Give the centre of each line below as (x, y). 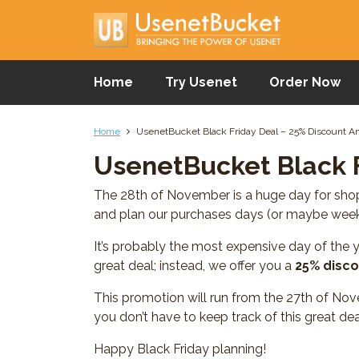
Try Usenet (201, 82)
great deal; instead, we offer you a (194, 265)
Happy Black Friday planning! (180, 349)
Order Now (305, 82)
